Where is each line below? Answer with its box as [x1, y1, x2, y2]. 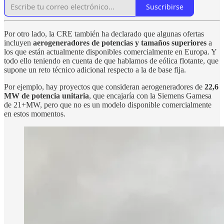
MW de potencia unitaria [4, 91, 89, 100]
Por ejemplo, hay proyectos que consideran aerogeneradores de [4, 82, 204, 91]
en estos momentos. [4, 109, 65, 118]
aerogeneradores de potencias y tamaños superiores [33, 38, 206, 47]
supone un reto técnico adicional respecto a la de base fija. [4, 65, 186, 74]
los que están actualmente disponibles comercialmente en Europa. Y [4, 47, 216, 56]
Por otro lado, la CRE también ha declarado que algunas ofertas [4, 29, 204, 38]
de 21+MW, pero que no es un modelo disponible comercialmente [4, 100, 211, 109]
